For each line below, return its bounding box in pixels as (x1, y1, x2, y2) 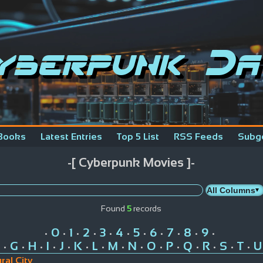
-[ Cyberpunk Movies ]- (68, 156, 195, 170)
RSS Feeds (174, 131, 223, 141)
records (131, 203, 161, 213)
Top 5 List (117, 131, 159, 141)
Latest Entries (41, 131, 102, 141)
